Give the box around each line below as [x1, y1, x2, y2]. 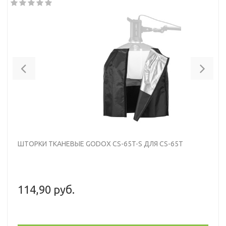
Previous [26, 58, 66, 70]
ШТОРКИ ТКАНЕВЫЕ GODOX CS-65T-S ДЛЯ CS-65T [18, 139, 183, 148]
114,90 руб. [18, 183, 75, 196]
